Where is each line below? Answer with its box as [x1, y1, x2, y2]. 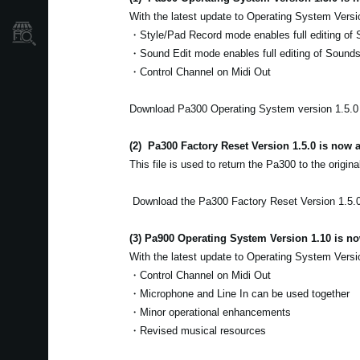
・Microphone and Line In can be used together [129, 288, 350, 300]
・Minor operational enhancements [129, 306, 291, 318]
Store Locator [56, 27, 127, 40]
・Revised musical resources [129, 325, 266, 337]
